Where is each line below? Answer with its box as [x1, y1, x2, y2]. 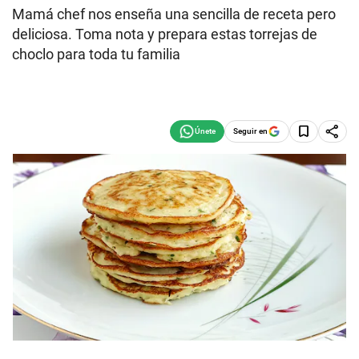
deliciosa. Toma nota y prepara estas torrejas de [12, 26, 317, 42]
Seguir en [233, 126, 268, 135]
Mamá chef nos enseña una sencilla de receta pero [12, 6, 336, 22]
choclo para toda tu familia [12, 46, 180, 63]
